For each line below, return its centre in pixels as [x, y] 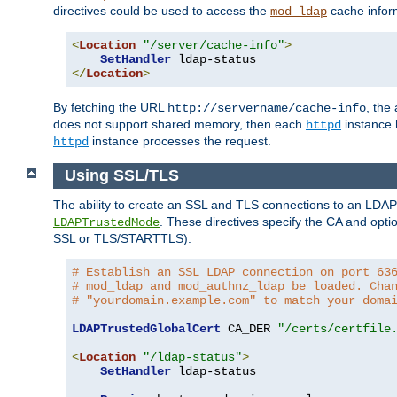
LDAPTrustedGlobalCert [146, 328]
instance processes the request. [180, 141]
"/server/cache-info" [214, 46]
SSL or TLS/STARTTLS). [122, 238]
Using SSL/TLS [121, 175]
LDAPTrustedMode [106, 222]
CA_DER [249, 328]
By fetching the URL [110, 108]
